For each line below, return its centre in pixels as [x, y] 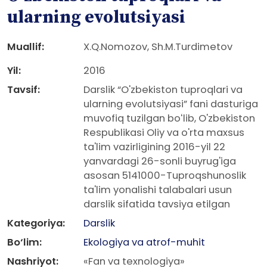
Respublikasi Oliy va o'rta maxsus [164, 133]
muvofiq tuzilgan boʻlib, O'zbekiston [169, 118]
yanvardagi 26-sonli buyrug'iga [160, 161]
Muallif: [26, 47]
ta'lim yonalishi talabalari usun [158, 190]
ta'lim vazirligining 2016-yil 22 [154, 147]
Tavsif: [24, 90]
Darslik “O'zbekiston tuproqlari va [163, 90]
